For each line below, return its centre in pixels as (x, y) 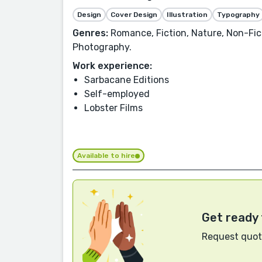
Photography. (102, 47)
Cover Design (134, 15)
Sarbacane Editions (127, 80)
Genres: (90, 33)
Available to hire (106, 156)
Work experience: (112, 66)
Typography (238, 15)
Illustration (187, 15)
